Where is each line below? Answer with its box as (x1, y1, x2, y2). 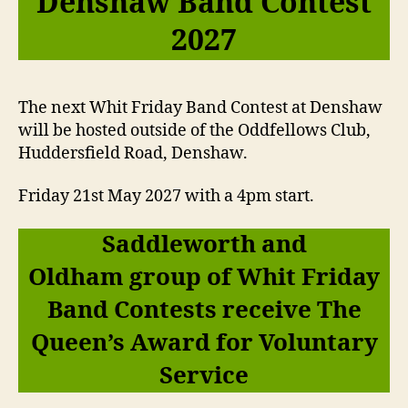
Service (159, 361, 249, 391)
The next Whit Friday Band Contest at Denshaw (18, 97, 382, 118)
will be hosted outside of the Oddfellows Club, (18, 119, 371, 141)
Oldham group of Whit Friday (28, 262, 380, 292)
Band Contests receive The (46, 295, 362, 325)
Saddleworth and (101, 229, 307, 260)
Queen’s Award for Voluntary (30, 328, 378, 358)
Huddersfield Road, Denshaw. (18, 142, 248, 164)
